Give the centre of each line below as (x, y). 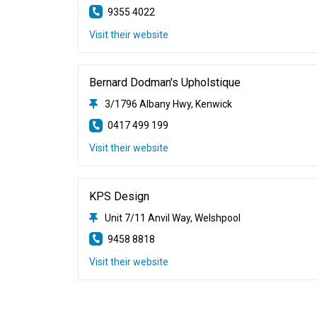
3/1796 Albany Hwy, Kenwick (169, 104)
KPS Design (120, 196)
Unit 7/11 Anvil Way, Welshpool (173, 218)
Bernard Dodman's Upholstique (165, 82)
